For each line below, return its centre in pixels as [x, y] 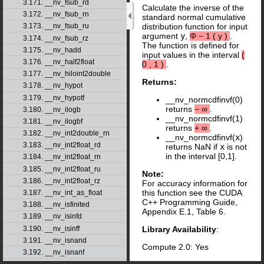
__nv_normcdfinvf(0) [204, 100]
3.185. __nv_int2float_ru [62, 169]
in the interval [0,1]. [201, 156]
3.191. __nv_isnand [55, 240]
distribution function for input [195, 27]
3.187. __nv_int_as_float [62, 193]
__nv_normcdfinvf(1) [204, 119]
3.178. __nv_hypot [52, 86]
